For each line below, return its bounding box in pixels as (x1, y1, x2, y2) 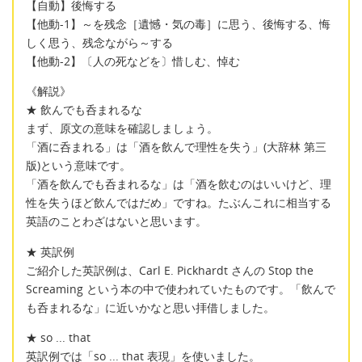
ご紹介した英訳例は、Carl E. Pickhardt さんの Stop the (26, 262, 314, 278)
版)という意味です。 (26, 158, 131, 174)
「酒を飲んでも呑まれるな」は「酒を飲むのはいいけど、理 (26, 176, 331, 192)
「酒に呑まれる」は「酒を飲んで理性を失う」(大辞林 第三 (26, 139, 326, 155)
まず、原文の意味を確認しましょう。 (26, 120, 218, 137)
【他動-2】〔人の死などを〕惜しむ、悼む (26, 53, 240, 69)
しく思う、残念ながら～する (26, 34, 173, 50)
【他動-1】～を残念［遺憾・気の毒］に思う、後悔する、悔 (26, 15, 330, 32)
